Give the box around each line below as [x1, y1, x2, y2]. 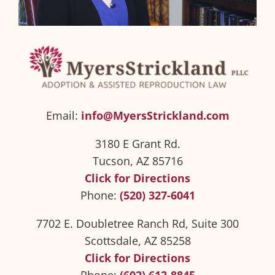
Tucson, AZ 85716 [92, 153, 183, 169]
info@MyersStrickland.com [80, 108, 230, 123]
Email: [45, 108, 81, 123]
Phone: [80, 188, 120, 203]
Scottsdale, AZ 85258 [84, 233, 191, 249]
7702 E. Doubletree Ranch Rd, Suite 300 [36, 216, 239, 231]
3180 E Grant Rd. [95, 136, 180, 152]
